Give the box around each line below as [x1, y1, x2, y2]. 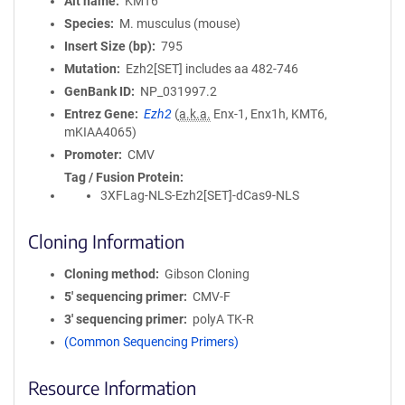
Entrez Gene [64, 107, 135, 121]
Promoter [64, 147, 118, 162]
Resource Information [28, 376, 196, 399]
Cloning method [64, 267, 155, 281]
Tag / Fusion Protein [64, 170, 180, 184]
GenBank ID [64, 84, 131, 99]
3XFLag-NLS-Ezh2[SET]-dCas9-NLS [100, 188, 299, 202]
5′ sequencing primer [64, 289, 184, 304]
